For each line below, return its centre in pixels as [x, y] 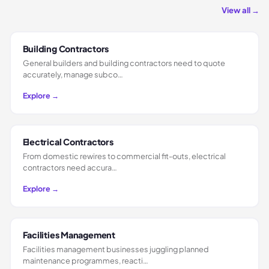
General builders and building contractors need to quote [124, 63]
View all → [240, 10]
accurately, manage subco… [73, 74]
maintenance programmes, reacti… [85, 260]
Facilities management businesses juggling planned [116, 249]
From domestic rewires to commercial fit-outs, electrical [124, 156]
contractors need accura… [70, 167]
